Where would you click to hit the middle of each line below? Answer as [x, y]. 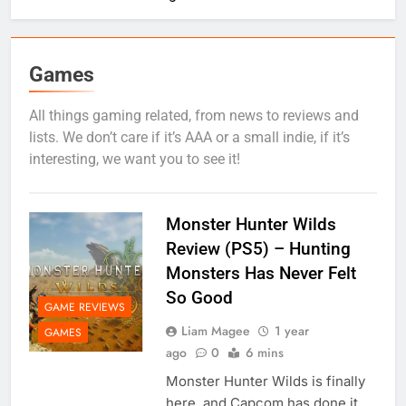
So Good [199, 298]
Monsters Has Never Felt [261, 274]
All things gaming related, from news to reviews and [194, 116]
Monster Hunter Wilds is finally [265, 382]
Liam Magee [215, 331]
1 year [291, 331]
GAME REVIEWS [85, 307]
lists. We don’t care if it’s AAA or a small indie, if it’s [189, 138]
